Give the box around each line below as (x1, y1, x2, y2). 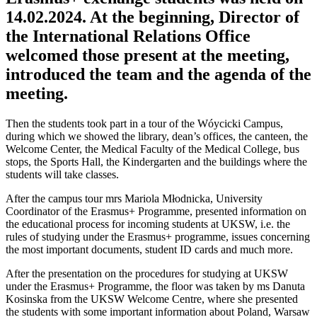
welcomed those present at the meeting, (6, 45, 289, 64)
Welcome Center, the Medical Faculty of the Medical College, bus (6, 142, 299, 155)
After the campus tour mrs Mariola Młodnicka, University (6, 192, 263, 204)
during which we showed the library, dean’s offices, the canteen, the (6, 129, 308, 142)
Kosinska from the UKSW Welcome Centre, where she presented (6, 292, 298, 305)
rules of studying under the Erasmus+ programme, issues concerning (6, 230, 310, 243)
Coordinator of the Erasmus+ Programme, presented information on (6, 204, 306, 217)
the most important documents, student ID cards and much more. (6, 243, 293, 255)
